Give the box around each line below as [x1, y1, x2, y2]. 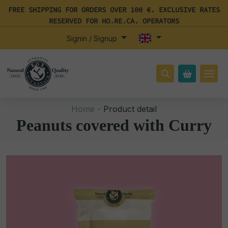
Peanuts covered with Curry [16, 116, 212, 134]
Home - [71, 104, 101, 114]
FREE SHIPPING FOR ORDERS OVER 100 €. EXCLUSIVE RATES [8, 5, 220, 14]
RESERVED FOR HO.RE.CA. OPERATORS [49, 16, 179, 25]
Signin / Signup [66, 34, 119, 43]
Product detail [101, 104, 157, 114]
